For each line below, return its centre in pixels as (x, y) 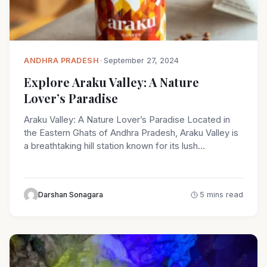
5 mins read (221, 195)
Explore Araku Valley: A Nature (111, 82)
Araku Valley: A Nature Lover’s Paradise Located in (127, 120)
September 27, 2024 (141, 60)
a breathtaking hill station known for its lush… (114, 146)
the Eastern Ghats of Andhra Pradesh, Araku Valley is (131, 133)
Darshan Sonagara (71, 195)
